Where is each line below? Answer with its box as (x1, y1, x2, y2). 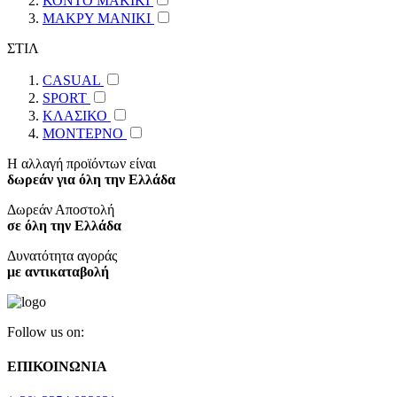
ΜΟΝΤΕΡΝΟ (43, 125, 123, 141)
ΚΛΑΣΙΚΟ (43, 107, 107, 123)
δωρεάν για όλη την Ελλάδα (7, 171, 175, 187)
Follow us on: (7, 323, 84, 339)
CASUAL (43, 72, 100, 88)
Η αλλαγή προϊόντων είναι (7, 155, 156, 171)
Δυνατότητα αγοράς (7, 247, 117, 263)
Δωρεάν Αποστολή (7, 201, 114, 217)
